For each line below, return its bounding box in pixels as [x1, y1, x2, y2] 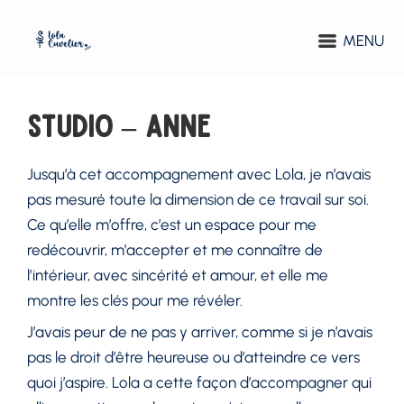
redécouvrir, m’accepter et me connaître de [27, 240, 324, 259]
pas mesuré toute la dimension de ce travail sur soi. [27, 189, 370, 208]
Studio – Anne [27, 109, 211, 141]
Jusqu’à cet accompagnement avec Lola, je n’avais [27, 164, 372, 183]
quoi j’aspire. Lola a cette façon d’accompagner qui [27, 372, 372, 391]
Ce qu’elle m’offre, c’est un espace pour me [27, 215, 317, 234]
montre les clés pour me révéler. [27, 290, 243, 309]
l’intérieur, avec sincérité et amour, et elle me [27, 265, 329, 284]
